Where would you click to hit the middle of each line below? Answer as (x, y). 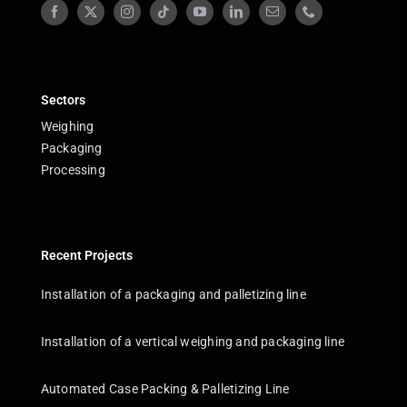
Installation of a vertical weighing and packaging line (193, 341)
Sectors (63, 99)
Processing (73, 169)
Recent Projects (86, 255)
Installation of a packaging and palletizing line (173, 294)
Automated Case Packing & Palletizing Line (165, 388)
